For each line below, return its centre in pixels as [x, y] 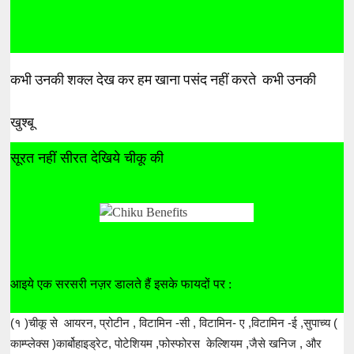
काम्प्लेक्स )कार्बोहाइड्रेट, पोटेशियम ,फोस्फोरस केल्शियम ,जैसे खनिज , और [166, 343]
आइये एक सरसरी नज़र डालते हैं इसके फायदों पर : [121, 284]
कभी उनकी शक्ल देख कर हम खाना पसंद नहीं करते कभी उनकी [164, 79]
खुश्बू [24, 122]
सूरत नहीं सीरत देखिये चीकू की [89, 158]
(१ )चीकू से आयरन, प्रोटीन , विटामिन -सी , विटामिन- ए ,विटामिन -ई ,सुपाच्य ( [174, 322]
